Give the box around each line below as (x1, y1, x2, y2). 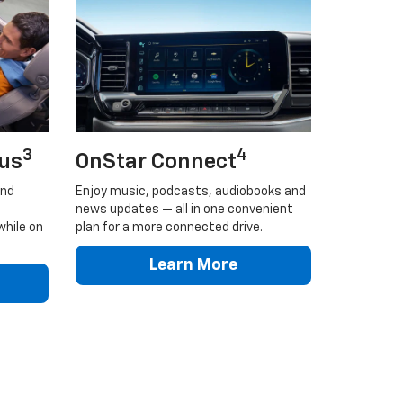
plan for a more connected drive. (75, 220, 263, 234)
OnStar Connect (75, 150, 237, 173)
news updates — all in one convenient (75, 202, 293, 216)
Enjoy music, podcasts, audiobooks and (75, 184, 306, 198)
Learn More (148, 256, 237, 273)
